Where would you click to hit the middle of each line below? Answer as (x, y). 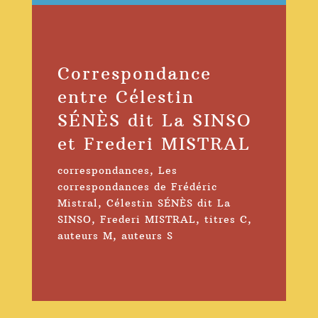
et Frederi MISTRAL (154, 144)
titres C (226, 220)
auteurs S (147, 236)
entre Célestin (126, 97)
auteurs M (85, 236)
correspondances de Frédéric (137, 187)
